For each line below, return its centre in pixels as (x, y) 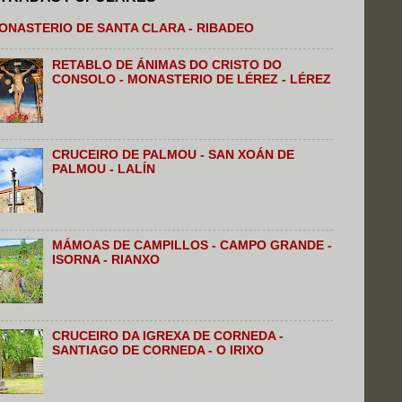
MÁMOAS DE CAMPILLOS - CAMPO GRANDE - (192, 246)
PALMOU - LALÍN (104, 170)
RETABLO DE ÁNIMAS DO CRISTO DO (167, 65)
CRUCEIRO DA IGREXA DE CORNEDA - (168, 336)
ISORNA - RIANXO (106, 260)
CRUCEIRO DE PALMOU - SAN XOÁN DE (174, 155)
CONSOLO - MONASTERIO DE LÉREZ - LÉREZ (192, 79)
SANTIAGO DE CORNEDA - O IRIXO (158, 351)
